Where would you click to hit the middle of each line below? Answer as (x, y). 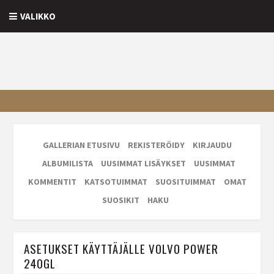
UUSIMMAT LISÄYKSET (143, 164)
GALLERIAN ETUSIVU (81, 145)
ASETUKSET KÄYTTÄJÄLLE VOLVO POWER (121, 248)
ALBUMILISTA (67, 164)
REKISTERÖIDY (156, 145)
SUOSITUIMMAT (185, 182)
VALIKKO (38, 16)
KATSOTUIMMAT (116, 182)
